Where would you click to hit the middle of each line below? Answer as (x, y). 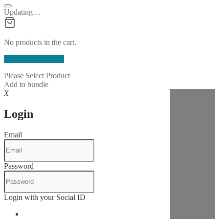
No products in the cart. (40, 42)
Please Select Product (37, 76)
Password (19, 166)
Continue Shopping (34, 59)
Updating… (22, 12)
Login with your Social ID (45, 197)
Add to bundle (26, 84)
